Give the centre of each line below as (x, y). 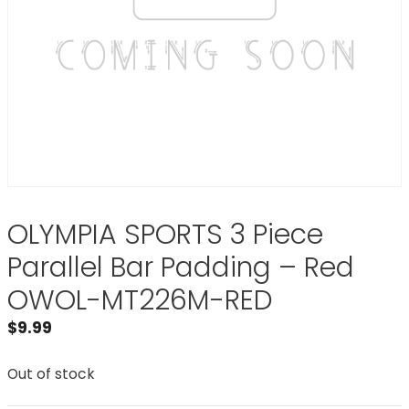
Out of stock (51, 373)
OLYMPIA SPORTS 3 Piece (165, 235)
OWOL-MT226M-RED (140, 300)
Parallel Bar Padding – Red (181, 267)
